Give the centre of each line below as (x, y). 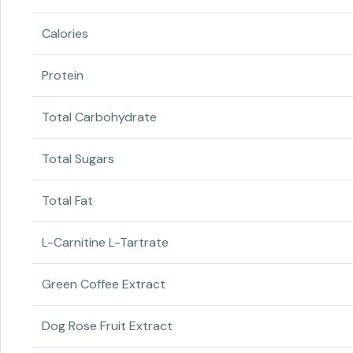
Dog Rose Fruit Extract (107, 326)
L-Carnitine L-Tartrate (105, 243)
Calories (65, 34)
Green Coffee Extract (104, 284)
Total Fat (67, 201)
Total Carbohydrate (99, 117)
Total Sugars (78, 159)
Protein (63, 76)
